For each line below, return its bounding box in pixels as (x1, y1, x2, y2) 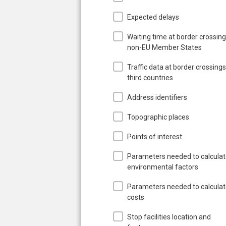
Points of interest (127, 132, 182, 141)
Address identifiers (127, 93, 187, 101)
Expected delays (127, 13, 179, 21)
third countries (127, 73, 173, 82)
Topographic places (127, 112, 189, 121)
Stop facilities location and (127, 212, 211, 221)
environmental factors (127, 162, 198, 171)
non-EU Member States (127, 43, 202, 51)
